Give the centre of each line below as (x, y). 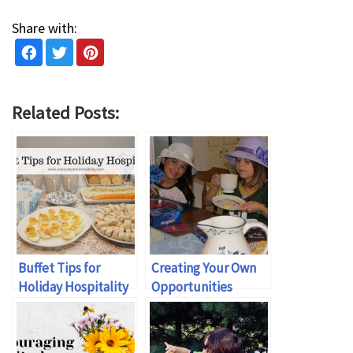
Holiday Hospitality (73, 286)
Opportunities (192, 286)
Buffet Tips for (59, 268)
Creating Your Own (204, 268)
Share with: (45, 28)
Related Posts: (65, 112)
